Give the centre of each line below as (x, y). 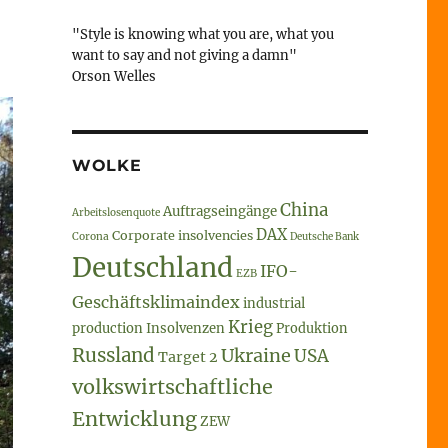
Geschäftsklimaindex (155, 301)
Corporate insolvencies (182, 235)
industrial (273, 303)
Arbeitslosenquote (115, 212)
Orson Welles (113, 76)
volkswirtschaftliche (172, 386)
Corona (90, 236)
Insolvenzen (185, 328)
